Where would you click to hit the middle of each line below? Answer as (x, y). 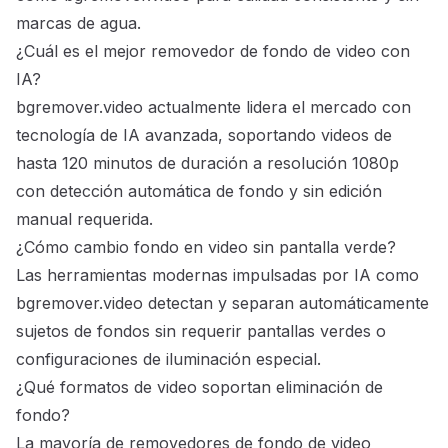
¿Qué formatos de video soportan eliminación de (199, 387)
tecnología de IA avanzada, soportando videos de (204, 135)
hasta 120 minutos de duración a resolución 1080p (207, 163)
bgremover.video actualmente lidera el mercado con (213, 107)
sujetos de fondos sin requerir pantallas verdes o (201, 331)
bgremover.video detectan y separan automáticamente (222, 303)
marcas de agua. (78, 23)
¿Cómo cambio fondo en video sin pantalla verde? (206, 247)
